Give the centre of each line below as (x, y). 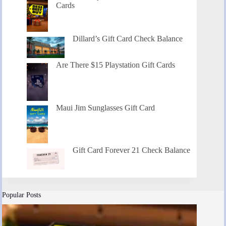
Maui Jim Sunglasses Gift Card (106, 107)
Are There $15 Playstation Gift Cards (116, 65)
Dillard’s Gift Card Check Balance (128, 39)
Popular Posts (21, 195)
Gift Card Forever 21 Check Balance (131, 150)
